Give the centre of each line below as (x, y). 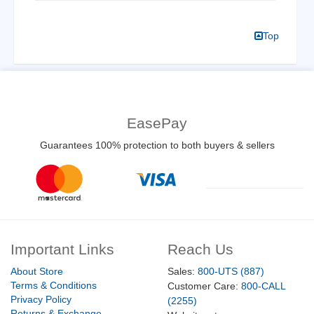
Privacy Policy (41, 300)
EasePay (157, 123)
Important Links (62, 250)
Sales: (183, 272)
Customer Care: (204, 286)
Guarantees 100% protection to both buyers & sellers (157, 145)
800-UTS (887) (231, 272)
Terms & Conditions (54, 286)
